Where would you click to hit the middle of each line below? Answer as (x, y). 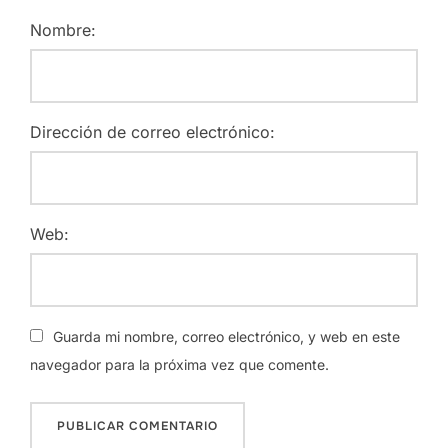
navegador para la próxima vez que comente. (179, 364)
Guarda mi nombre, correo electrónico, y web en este (226, 336)
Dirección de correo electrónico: (152, 131)
